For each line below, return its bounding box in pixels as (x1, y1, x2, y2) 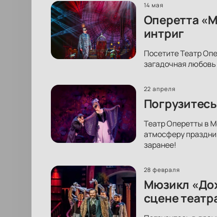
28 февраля (143, 165, 181, 174)
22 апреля (143, 84, 176, 93)
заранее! (143, 139, 176, 150)
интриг (143, 25, 185, 41)
